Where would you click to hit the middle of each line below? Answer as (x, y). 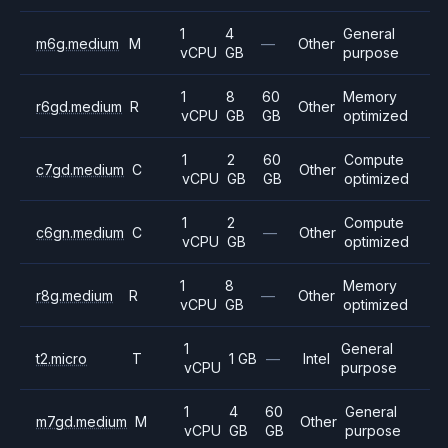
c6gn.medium (80, 232)
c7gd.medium (80, 169)
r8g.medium (74, 295)
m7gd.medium (81, 421)
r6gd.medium (79, 106)
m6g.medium (77, 43)
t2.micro (61, 358)
